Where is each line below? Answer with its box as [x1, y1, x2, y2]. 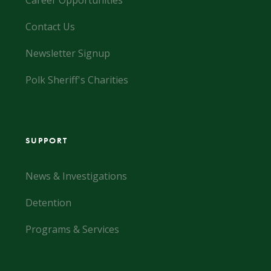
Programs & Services [25, 223, 119, 236]
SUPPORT [25, 135, 68, 146]
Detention [25, 196, 71, 209]
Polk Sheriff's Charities [25, 73, 128, 87]
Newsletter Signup [25, 47, 110, 60]
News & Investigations [25, 169, 127, 183]
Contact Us [25, 20, 75, 33]
